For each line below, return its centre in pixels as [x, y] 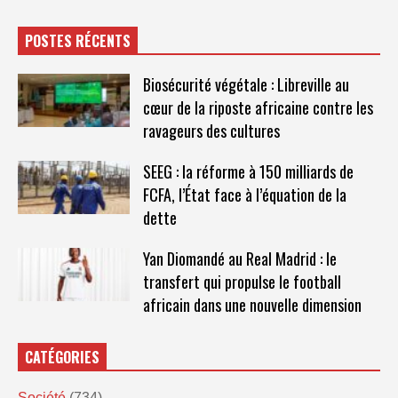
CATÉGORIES [62, 357]
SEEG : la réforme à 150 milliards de [248, 171]
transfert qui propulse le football [242, 281]
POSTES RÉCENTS [78, 40]
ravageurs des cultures [211, 130]
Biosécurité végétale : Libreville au [246, 84]
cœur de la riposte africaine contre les [258, 107]
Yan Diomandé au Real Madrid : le [239, 258]
